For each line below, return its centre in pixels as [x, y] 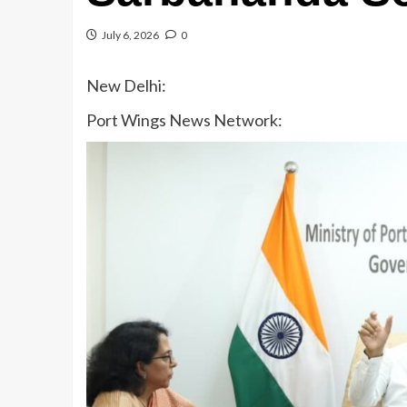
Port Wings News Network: [184, 120]
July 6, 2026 [130, 35]
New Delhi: [126, 86]
